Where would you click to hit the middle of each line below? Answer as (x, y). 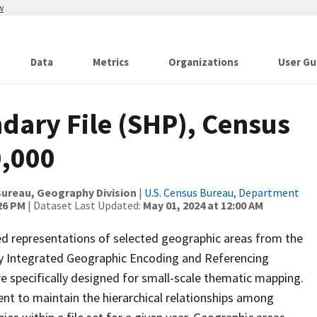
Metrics (111, 62)
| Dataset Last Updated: (84, 205)
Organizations (203, 62)
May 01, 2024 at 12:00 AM (203, 205)
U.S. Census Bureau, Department (222, 192)
